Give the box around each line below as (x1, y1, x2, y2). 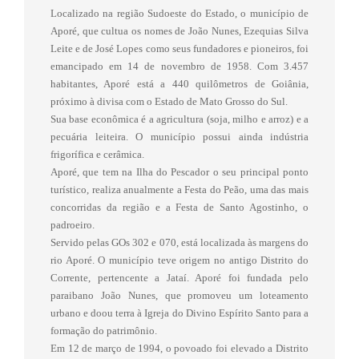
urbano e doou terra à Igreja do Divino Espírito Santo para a (50, 306, 309, 319)
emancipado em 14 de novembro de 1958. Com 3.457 (50, 59, 309, 72)
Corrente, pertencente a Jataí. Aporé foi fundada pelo (50, 271, 309, 284)
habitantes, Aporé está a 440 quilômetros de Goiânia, (50, 77, 309, 90)
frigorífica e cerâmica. (50, 147, 144, 160)
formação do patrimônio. (50, 324, 157, 337)
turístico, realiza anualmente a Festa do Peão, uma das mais (50, 183, 309, 196)
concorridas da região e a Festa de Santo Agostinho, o (50, 200, 309, 213)
